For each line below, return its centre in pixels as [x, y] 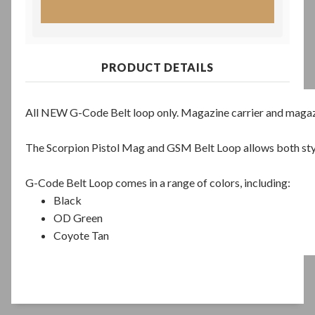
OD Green [79, 217]
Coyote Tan [81, 235]
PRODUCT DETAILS [157, 67]
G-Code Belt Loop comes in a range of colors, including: [159, 182]
